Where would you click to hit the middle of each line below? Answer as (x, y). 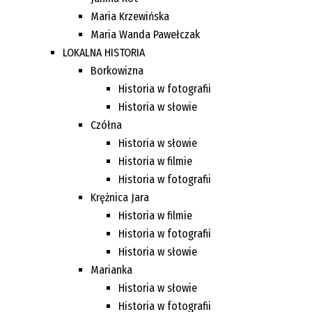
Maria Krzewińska (130, 16)
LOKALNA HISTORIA (104, 52)
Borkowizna (117, 70)
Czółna (106, 125)
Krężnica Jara (120, 197)
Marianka (111, 270)
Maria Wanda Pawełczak (145, 34)
